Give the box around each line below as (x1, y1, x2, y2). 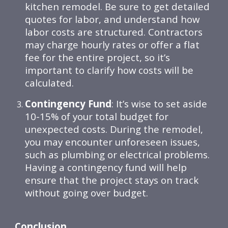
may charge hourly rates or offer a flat (25, 38, 200, 51)
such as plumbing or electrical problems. (25, 148, 210, 161)
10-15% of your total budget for (25, 110, 169, 123)
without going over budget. (25, 186, 149, 199)
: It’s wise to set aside (111, 97, 208, 110)
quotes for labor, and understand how (25, 13, 200, 25)
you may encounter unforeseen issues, (25, 135, 201, 148)
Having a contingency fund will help (25, 161, 187, 174)
